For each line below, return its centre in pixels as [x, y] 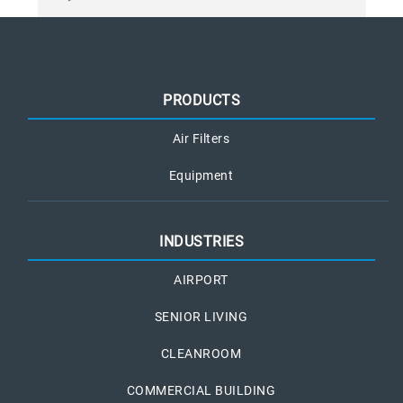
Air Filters [201, 139]
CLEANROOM [201, 354]
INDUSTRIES [201, 242]
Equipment [201, 175]
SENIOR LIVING [201, 317]
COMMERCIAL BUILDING [201, 390]
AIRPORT [201, 280]
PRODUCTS [201, 100]
